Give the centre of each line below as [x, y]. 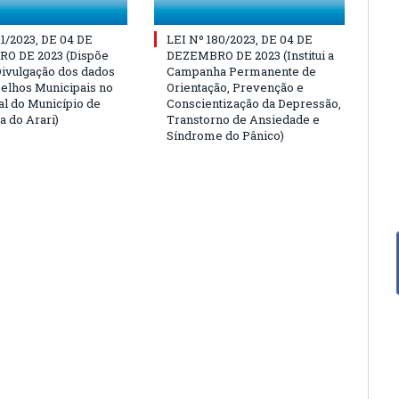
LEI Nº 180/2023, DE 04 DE [240, 39]
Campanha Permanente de [241, 71]
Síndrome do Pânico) [225, 135]
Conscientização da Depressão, [254, 103]
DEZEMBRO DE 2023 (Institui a [250, 55]
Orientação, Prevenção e [235, 87]
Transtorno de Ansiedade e [243, 119]
